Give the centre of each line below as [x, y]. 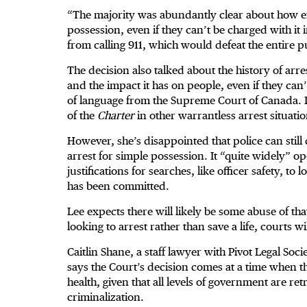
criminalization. [106, 297]
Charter [116, 116]
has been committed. [121, 186]
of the [82, 116]
